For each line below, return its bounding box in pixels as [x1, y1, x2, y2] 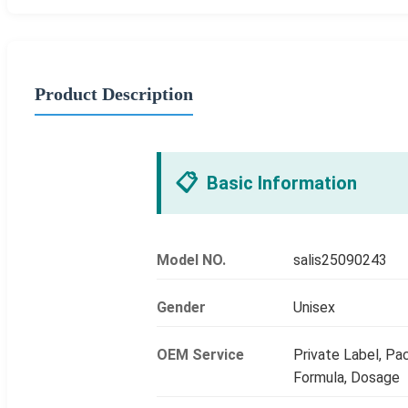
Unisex [293, 298, 335, 316]
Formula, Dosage [293, 368, 400, 386]
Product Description [35, 83, 193, 104]
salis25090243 [293, 250, 387, 269]
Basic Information [207, 171, 357, 194]
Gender [157, 298, 206, 316]
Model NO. [157, 250, 226, 269]
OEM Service [157, 345, 244, 363]
